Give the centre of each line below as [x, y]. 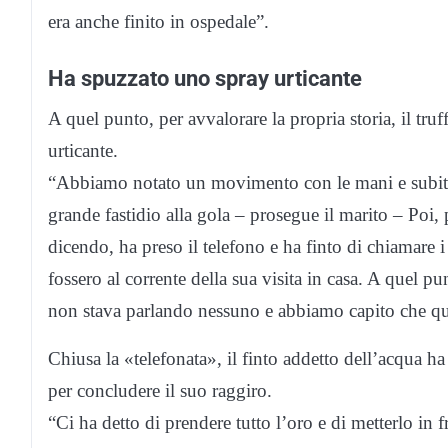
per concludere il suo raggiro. [160, 391]
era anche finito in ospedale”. [158, 22]
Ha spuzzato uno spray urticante [205, 78]
